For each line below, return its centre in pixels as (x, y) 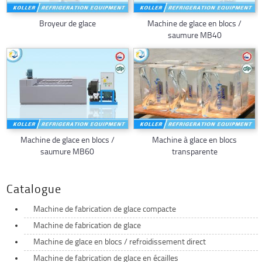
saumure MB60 (68, 153)
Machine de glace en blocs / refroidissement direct (120, 242)
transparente (194, 153)
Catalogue (34, 190)
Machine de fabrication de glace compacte (105, 209)
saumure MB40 (194, 36)
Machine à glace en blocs (195, 141)
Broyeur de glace (67, 24)
